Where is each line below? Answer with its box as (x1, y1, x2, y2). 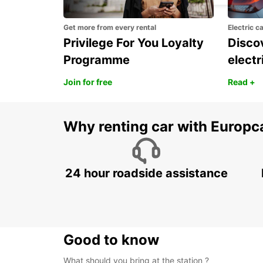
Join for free (63, 77, 112, 87)
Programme (63, 53, 130, 68)
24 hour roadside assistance (65, 166, 228, 181)
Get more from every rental (63, 23, 156, 32)
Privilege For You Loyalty (63, 36, 204, 50)
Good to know (63, 231, 159, 249)
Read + (228, 77, 255, 87)
